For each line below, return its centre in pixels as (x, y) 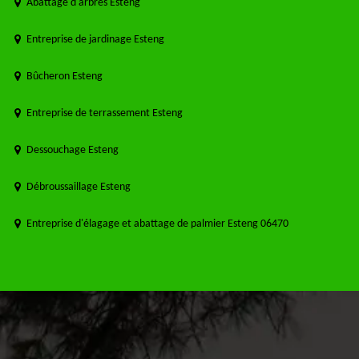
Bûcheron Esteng (65, 77)
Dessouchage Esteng (73, 151)
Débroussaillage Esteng (79, 188)
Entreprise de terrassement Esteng (105, 114)
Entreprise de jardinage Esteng (95, 40)
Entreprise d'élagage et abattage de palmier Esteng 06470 (157, 224)
